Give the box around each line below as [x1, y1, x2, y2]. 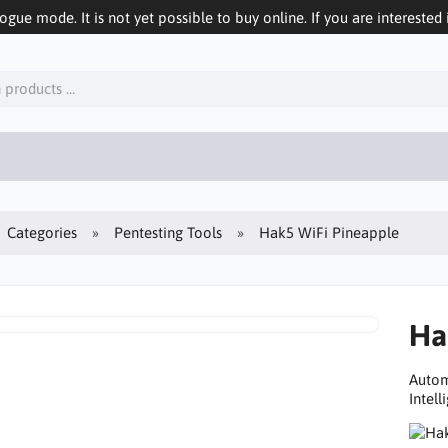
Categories [7, 223, 78, 241]
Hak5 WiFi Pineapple [259, 223, 400, 241]
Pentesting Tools [114, 223, 223, 241]
